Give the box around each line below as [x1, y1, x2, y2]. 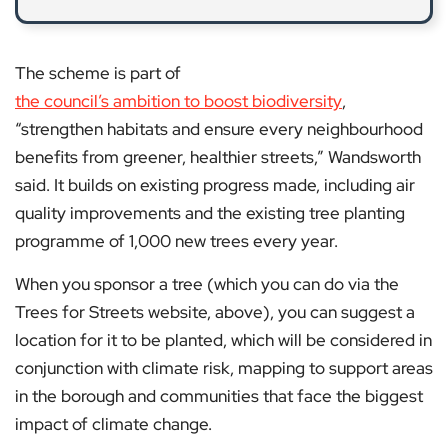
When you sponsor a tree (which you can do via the [15, 273, 399, 296]
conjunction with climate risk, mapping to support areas [15, 357, 433, 380]
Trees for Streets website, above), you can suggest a [15, 301, 415, 324]
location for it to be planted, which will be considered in [15, 329, 432, 352]
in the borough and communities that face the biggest [15, 385, 423, 408]
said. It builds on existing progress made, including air [15, 174, 415, 197]
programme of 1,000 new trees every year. [15, 230, 338, 253]
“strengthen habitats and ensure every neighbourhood [15, 118, 423, 141]
